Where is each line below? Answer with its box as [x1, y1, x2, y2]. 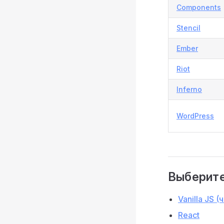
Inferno [176, 84, 202, 93]
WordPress [176, 111, 214, 120]
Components [176, 2, 221, 11]
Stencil [176, 23, 200, 32]
